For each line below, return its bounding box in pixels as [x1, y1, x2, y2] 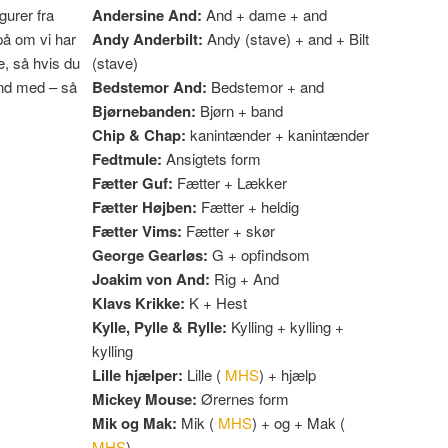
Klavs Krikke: [92, 291, 189, 314]
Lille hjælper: [92, 363, 187, 386]
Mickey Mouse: [92, 387, 201, 410]
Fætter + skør [182, 219, 275, 241]
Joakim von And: [92, 267, 214, 290]
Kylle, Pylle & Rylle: [92, 315, 231, 338]
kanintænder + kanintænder [190, 123, 369, 145]
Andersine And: [92, 3, 206, 26]
